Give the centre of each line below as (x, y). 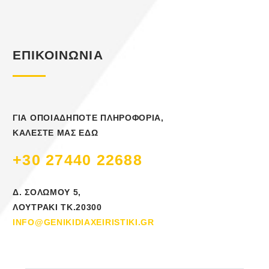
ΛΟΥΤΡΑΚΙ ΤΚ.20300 (57, 207)
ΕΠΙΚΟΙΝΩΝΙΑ (58, 55)
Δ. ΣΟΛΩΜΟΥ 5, (47, 192)
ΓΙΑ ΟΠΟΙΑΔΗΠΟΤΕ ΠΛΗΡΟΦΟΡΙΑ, (88, 118)
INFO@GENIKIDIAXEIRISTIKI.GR (83, 222)
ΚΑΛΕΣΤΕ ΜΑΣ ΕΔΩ (56, 133)
